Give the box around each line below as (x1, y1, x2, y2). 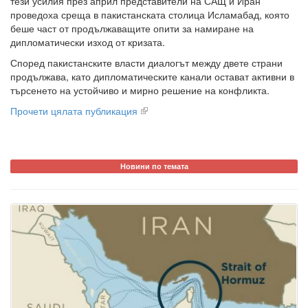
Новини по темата (120, 161, 188, 172)
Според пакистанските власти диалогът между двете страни (10, 56, 283, 70)
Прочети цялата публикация (10, 104, 137, 118)
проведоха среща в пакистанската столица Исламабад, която (10, 8, 289, 22)
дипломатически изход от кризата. (10, 35, 165, 49)
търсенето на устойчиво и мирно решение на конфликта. (10, 83, 269, 98)
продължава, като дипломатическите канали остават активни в (10, 69, 294, 84)
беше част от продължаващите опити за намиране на (10, 21, 254, 36)
